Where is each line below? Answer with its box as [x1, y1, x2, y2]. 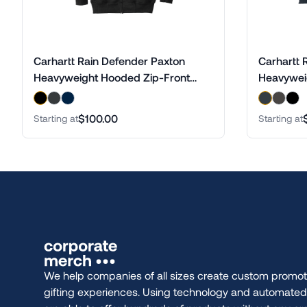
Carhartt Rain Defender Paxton [34, 54, 185, 67]
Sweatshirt [34, 87, 86, 100]
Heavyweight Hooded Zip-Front [34, 71, 190, 84]
